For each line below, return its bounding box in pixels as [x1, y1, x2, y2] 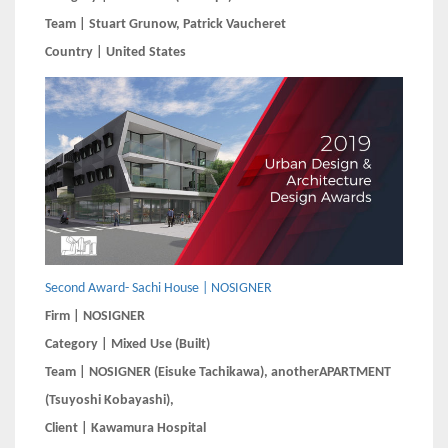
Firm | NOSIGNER [45, 308, 145, 324]
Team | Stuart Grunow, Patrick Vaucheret [45, 16, 286, 32]
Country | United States [45, 44, 186, 60]
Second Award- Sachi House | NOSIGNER [45, 280, 272, 296]
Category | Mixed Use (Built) [45, 336, 210, 352]
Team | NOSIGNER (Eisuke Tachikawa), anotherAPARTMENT [45, 364, 391, 380]
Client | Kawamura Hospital [45, 420, 206, 436]
